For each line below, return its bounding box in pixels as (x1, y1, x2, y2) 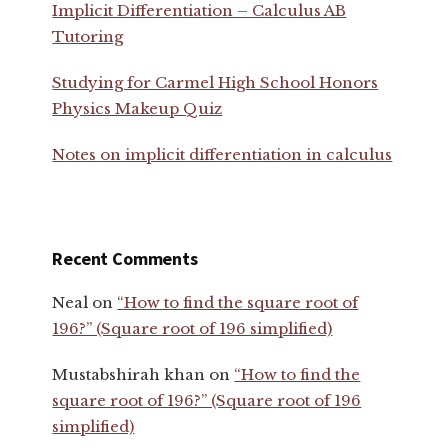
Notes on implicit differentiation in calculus (52, 144, 393, 164)
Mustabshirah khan (52, 364, 206, 384)
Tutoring (52, 26, 124, 46)
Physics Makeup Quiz (52, 98, 223, 118)
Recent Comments (52, 246, 198, 270)
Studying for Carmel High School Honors (52, 72, 379, 92)
